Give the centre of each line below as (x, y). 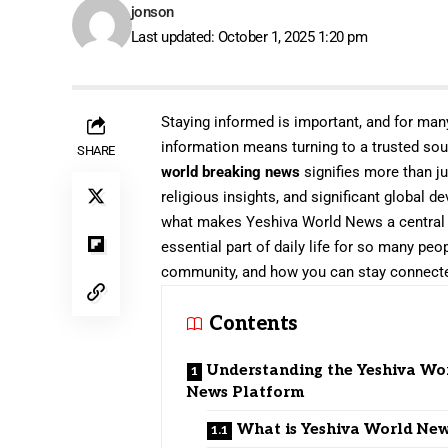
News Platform (246, 391)
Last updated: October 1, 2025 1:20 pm (249, 36)
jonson (152, 11)
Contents (253, 323)
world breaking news (231, 171)
